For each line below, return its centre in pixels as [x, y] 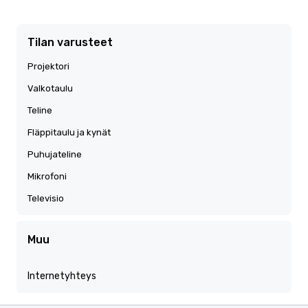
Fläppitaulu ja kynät [69, 132]
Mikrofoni [47, 176]
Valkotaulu [50, 88]
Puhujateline [55, 154]
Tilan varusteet [70, 42]
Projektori [48, 66]
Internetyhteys [62, 276]
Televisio [46, 198]
